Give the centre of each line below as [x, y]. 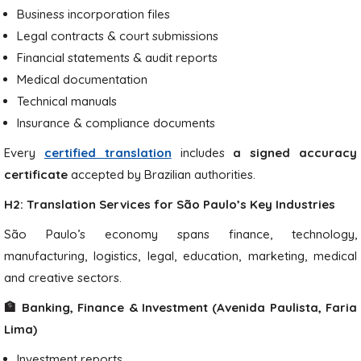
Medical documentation [82, 79]
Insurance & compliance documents [116, 123]
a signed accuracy [295, 153]
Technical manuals [67, 101]
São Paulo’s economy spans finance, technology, [180, 234]
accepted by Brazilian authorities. [162, 174]
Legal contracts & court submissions [118, 36]
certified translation [108, 153]
